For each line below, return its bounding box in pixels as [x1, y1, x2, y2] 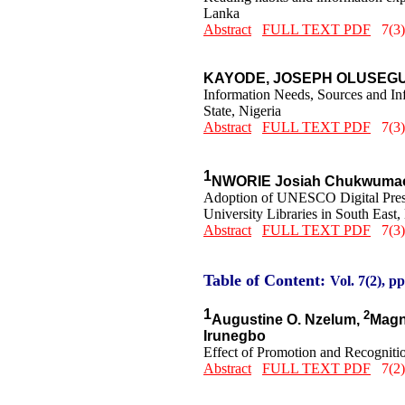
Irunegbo [203, 328, 266, 344]
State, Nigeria [203, 102, 281, 118]
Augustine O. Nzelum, [212, 312, 363, 328]
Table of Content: [203, 270, 325, 289]
